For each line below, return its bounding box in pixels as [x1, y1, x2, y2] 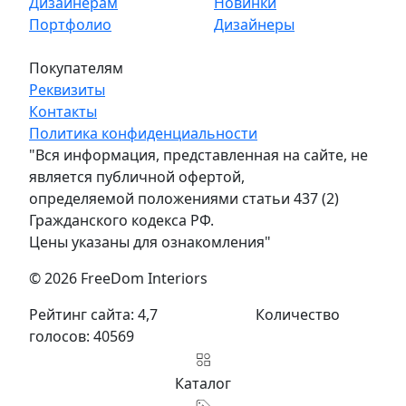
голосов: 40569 [29, 326, 134, 347]
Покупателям [29, 58, 123, 79]
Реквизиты [29, 80, 105, 101]
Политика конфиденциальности [29, 123, 257, 144]
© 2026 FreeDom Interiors [29, 268, 208, 289]
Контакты [29, 101, 97, 122]
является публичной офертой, [29, 167, 245, 188]
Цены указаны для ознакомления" [29, 232, 271, 253]
